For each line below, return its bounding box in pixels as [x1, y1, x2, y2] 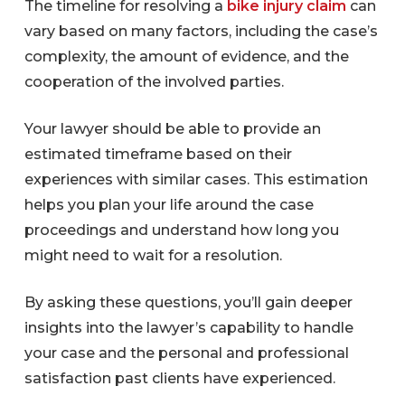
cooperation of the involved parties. [24, 72, 284, 90]
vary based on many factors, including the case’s [24, 22, 378, 40]
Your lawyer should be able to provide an [24, 119, 321, 137]
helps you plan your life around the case [24, 195, 314, 213]
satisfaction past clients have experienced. [24, 369, 335, 387]
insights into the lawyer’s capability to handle [24, 318, 353, 336]
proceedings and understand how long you [24, 221, 339, 239]
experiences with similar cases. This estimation [24, 170, 368, 188]
